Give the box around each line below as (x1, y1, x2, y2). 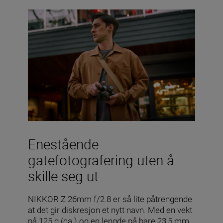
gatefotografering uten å (28, 150, 174, 169)
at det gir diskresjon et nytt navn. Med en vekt (28, 204, 192, 216)
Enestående (28, 134, 99, 153)
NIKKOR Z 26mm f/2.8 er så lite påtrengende (28, 193, 192, 205)
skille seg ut (28, 166, 99, 185)
